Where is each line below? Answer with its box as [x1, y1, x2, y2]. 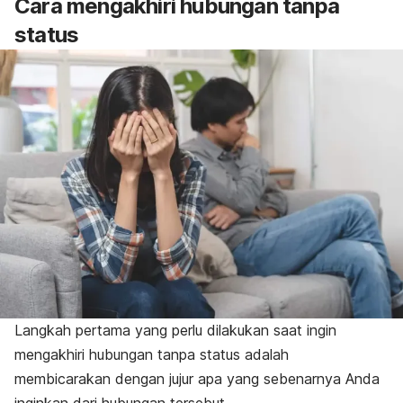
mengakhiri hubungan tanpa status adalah [14, 345, 289, 364]
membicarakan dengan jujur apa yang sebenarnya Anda [14, 370, 380, 389]
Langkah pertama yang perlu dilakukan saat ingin [14, 321, 336, 340]
